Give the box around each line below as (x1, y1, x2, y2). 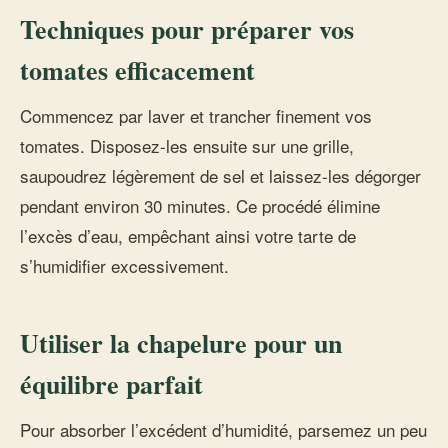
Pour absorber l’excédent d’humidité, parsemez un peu (20, 417, 427, 442)
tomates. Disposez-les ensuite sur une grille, (20, 133, 354, 158)
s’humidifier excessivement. (20, 253, 229, 278)
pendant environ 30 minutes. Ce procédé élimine (20, 193, 380, 218)
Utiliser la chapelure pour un (20, 324, 342, 362)
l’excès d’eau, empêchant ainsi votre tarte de (20, 223, 356, 248)
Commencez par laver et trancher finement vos (20, 103, 372, 128)
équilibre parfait (20, 365, 203, 403)
